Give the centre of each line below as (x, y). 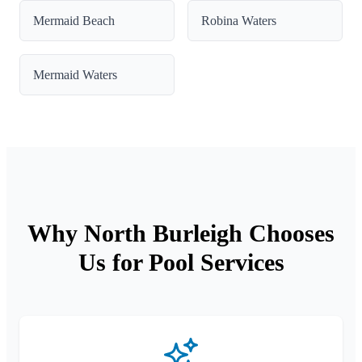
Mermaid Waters (75, 74)
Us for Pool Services (181, 262)
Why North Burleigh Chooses (181, 233)
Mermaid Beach (74, 20)
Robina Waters (239, 20)
